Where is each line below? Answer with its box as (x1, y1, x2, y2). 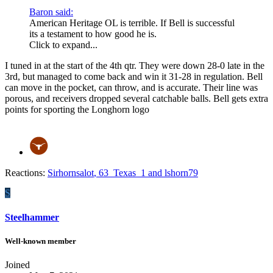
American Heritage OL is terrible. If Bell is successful (29, 18, 235, 29)
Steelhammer (5, 211, 59, 222)
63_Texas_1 (99, 168, 146, 179)
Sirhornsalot (48, 168, 94, 179)
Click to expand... (29, 40, 97, 51)
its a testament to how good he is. (29, 29, 157, 40)
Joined (5, 259, 30, 270)
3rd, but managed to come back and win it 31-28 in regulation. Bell (5, 71, 263, 82)
